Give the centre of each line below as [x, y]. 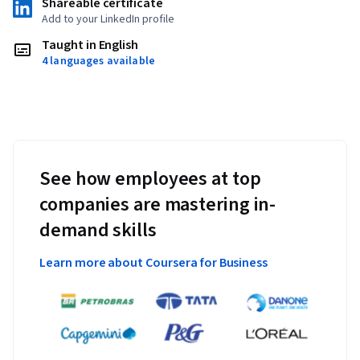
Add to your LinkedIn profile [108, 19]
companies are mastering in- [158, 204]
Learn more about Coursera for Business [154, 262]
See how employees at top [150, 178]
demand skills [98, 230]
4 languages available [98, 61]
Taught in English [90, 45]
